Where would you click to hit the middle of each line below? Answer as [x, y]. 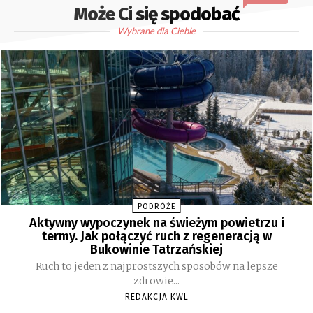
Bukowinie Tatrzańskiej [156, 250]
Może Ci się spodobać [156, 14]
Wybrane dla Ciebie [156, 30]
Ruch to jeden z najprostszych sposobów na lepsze [156, 267]
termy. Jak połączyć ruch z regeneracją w [156, 236]
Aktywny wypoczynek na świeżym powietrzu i [156, 223]
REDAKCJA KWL [156, 297]
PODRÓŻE [156, 207]
